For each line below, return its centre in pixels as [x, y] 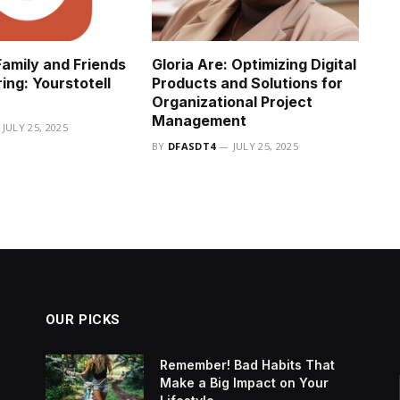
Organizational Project [232, 101]
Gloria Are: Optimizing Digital [254, 64]
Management [199, 120]
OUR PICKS [83, 319]
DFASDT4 [192, 146]
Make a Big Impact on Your [244, 382]
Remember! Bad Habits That [247, 364]
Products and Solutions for [247, 83]
